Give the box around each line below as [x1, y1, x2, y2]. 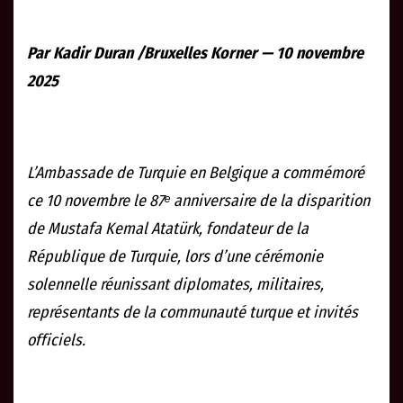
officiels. [27, 330, 85, 351]
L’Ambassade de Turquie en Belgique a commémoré [27, 163, 364, 184]
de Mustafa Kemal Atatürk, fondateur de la [27, 219, 309, 239]
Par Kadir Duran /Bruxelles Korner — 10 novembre [27, 43, 363, 64]
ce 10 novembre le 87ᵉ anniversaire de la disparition [27, 191, 370, 211]
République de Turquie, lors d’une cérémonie [27, 246, 323, 267]
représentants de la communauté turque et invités [27, 302, 358, 323]
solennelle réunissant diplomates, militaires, [27, 274, 324, 295]
